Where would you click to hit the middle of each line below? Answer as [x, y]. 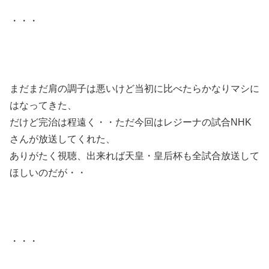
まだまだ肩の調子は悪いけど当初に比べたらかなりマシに [134, 89]
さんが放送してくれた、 [62, 139]
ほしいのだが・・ [48, 173]
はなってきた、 [43, 106]
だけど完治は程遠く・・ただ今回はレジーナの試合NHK [131, 122]
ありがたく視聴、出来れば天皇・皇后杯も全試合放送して [134, 156]
